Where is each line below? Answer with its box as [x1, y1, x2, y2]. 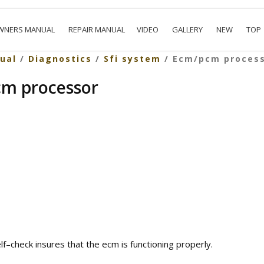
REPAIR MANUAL [68, 24, 126, 35]
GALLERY [172, 24, 203, 35]
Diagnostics [28, 53, 92, 64]
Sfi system [103, 53, 161, 64]
